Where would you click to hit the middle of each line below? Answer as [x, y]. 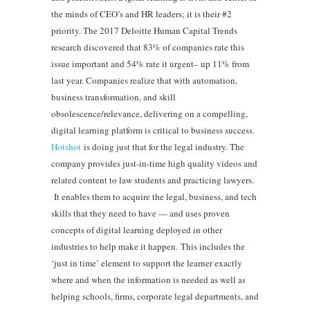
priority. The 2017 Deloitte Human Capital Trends [144, 30]
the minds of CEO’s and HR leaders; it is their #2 [142, 13]
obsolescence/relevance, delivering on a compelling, [149, 113]
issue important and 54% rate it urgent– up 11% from [150, 63]
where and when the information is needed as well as [148, 279]
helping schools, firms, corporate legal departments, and [155, 296]
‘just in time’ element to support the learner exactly [147, 263]
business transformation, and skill [113, 97]
